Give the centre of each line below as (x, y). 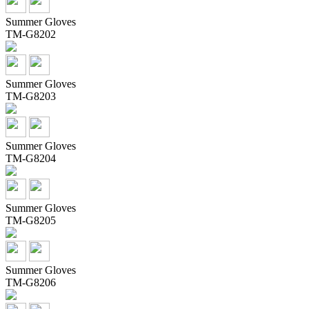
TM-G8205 (31, 220)
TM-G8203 (31, 96)
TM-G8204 (31, 158)
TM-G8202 (31, 34)
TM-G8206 (31, 282)
